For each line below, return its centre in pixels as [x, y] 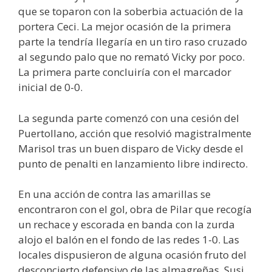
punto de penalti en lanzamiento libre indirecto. [133, 163]
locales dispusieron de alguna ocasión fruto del [132, 255]
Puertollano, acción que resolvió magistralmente [135, 133]
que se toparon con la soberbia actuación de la [131, 12]
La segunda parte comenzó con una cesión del [129, 118]
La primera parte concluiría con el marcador [125, 72]
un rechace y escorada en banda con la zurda [127, 225]
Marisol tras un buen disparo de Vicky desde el [131, 148]
